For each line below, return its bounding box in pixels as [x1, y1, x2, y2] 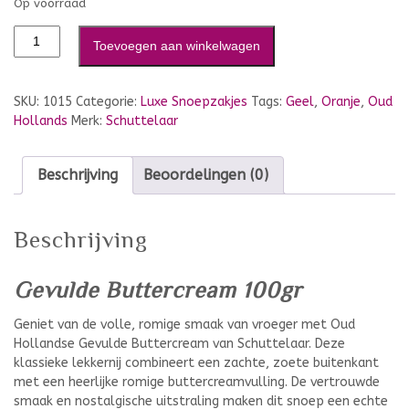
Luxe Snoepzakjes [141, 93, 247, 110]
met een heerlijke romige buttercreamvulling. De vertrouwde [14, 374, 380, 391]
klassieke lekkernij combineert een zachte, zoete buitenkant [14, 355, 379, 372]
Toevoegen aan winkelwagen [92, 37, 260, 53]
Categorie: [76, 93, 141, 110]
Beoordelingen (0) [143, 165, 268, 184]
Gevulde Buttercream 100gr [14, 277, 302, 304]
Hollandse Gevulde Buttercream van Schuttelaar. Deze [14, 336, 345, 352]
